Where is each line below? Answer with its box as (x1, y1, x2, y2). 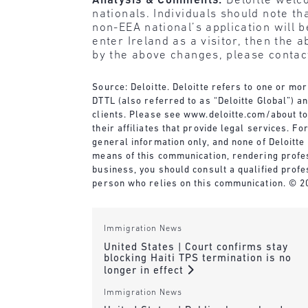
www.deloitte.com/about (184, 110, 297, 120)
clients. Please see (92, 110, 184, 120)
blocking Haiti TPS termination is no (103, 253, 291, 264)
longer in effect (103, 265, 187, 276)
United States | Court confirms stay (103, 242, 288, 253)
